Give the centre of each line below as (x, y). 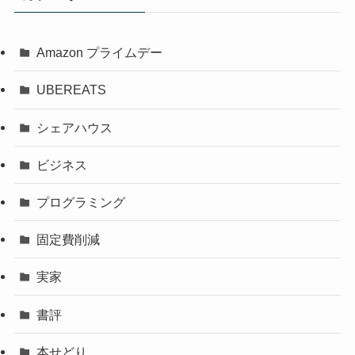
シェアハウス (75, 127)
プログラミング (81, 202)
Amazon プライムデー (100, 53)
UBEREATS (72, 90)
